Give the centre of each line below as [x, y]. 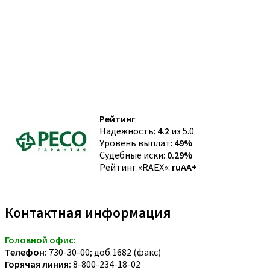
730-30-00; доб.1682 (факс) [104, 252]
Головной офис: [40, 240]
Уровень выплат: [137, 143]
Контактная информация [88, 212]
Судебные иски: [133, 155]
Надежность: [128, 130]
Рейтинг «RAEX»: [136, 167]
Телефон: [26, 252]
